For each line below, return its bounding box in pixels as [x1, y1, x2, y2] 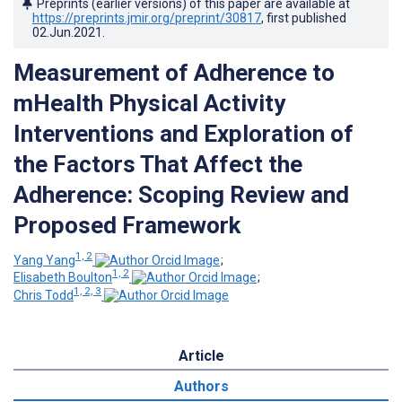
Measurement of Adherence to [13, 58, 335, 86]
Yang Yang [13, 252, 75, 267]
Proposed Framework [13, 211, 240, 239]
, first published [261, 10, 346, 25]
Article [178, 346, 224, 364]
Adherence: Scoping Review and [13, 180, 349, 208]
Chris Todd [13, 287, 74, 302]
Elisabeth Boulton [13, 270, 112, 285]
